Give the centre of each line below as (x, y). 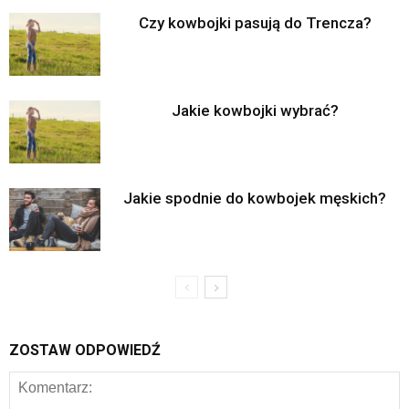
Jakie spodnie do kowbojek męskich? (255, 199)
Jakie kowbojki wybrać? (255, 111)
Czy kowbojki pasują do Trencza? (255, 23)
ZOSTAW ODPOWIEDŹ (85, 351)
